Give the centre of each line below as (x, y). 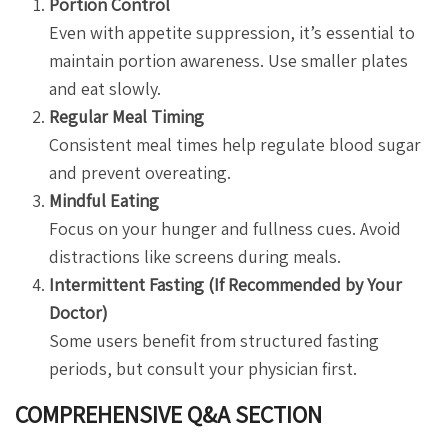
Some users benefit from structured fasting (214, 340)
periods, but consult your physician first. (203, 368)
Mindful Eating (104, 200)
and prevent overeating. (140, 172)
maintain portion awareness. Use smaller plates (229, 60)
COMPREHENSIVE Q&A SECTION (168, 413)
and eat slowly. (105, 88)
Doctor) (79, 312)
